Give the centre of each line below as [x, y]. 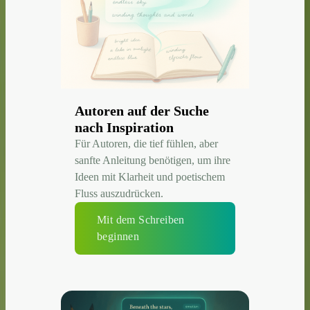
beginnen [118, 236]
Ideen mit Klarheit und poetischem [150, 176]
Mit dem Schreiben [141, 219]
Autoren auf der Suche [142, 110]
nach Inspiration [124, 127]
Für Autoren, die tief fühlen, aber [146, 143]
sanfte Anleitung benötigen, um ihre [153, 160]
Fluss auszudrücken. [119, 193]
